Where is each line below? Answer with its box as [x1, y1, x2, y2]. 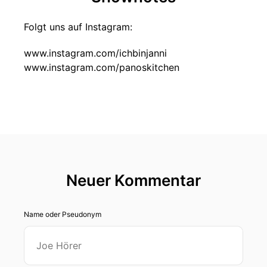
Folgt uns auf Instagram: [24, 21, 132, 33]
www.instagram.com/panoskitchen [24, 61, 179, 73]
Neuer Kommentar [66, 171, 201, 190]
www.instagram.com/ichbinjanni [24, 47, 167, 59]
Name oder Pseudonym [24, 210, 101, 219]
